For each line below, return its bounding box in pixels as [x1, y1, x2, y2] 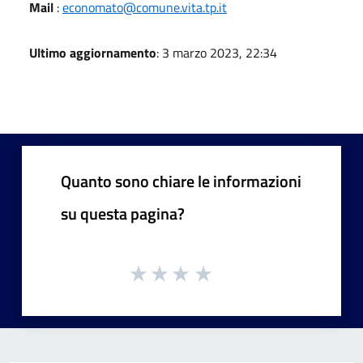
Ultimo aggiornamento [29, 42, 156, 62]
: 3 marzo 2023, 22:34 [156, 42, 277, 62]
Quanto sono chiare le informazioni [61, 168, 301, 194]
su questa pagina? [61, 200, 185, 226]
